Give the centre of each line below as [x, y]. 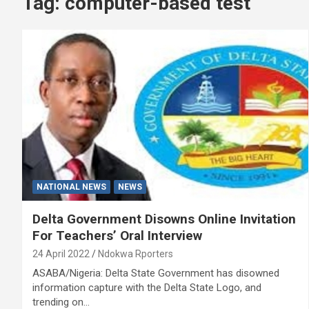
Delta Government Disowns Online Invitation [164, 219]
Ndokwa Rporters [136, 254]
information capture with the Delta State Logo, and [147, 288]
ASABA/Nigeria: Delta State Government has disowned [156, 273]
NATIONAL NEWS [71, 187]
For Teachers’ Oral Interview [117, 236]
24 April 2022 [61, 254]
